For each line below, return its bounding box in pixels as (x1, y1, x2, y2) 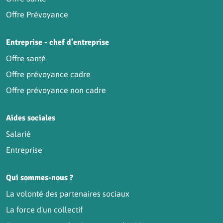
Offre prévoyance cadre (6, 70, 91, 79)
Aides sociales (6, 113, 55, 123)
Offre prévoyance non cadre (6, 86, 106, 95)
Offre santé (6, 54, 46, 63)
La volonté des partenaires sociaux (6, 189, 129, 199)
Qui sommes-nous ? (6, 173, 73, 183)
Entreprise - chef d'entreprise (6, 37, 109, 48)
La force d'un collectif (6, 205, 83, 215)
